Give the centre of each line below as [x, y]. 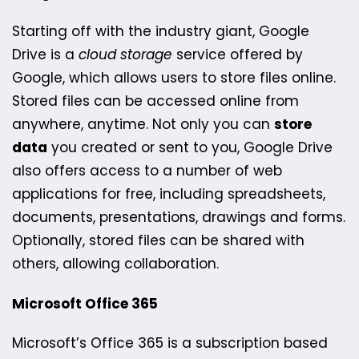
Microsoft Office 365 [85, 303]
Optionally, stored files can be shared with [158, 241]
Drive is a [45, 55]
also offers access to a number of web [147, 171]
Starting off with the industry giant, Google [161, 32]
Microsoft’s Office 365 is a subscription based [170, 343]
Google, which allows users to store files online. [174, 78]
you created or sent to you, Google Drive [190, 148]
